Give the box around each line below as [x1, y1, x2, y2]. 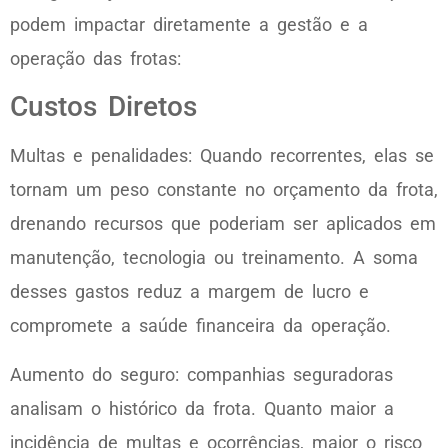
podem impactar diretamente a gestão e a [10, 13, 368, 35]
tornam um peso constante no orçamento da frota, [10, 179, 438, 201]
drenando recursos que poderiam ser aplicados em [10, 213, 436, 235]
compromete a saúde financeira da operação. [10, 315, 391, 337]
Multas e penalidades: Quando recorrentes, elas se [10, 145, 434, 167]
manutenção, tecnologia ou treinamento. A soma [10, 247, 418, 269]
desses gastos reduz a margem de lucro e [10, 281, 369, 303]
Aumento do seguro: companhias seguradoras [10, 363, 393, 385]
